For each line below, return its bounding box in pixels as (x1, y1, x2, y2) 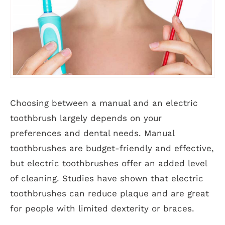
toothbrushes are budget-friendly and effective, (10, 143, 214, 154)
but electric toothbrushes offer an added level (10, 158, 207, 169)
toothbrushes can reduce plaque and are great (10, 188, 209, 199)
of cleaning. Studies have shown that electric (10, 173, 203, 184)
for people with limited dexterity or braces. (10, 203, 194, 214)
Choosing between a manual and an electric (10, 98, 198, 108)
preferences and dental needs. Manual (10, 128, 174, 139)
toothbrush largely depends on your (10, 113, 162, 124)
